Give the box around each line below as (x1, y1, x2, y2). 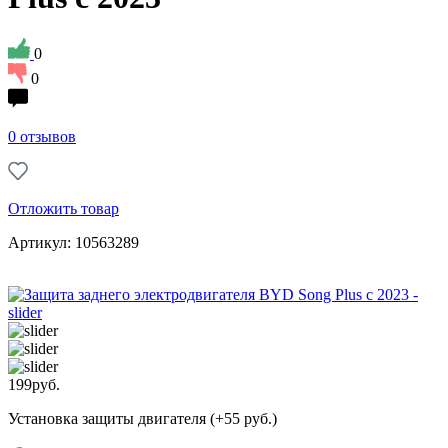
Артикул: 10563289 (8, 233, 139, 251)
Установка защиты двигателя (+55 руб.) (8, 409, 277, 427)
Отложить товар (8, 199, 119, 217)
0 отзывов (8, 127, 76, 145)
